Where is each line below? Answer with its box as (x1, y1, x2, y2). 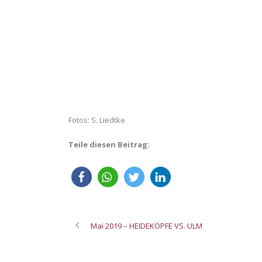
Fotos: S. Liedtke (68, 115, 125, 126)
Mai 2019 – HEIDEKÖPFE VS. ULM (91, 220, 202, 232)
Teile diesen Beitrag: (68, 139, 150, 150)
